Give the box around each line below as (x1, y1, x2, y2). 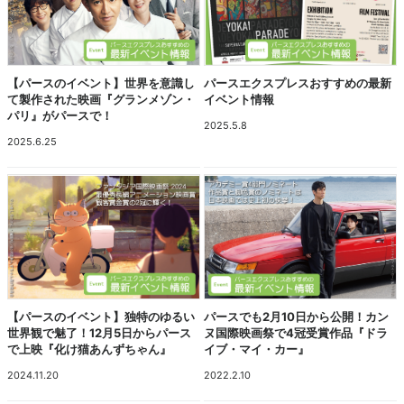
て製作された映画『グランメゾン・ (7, 92, 195, 107)
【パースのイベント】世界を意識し (7, 76, 195, 91)
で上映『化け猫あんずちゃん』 (7, 341, 171, 356)
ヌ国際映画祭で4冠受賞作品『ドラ (204, 325, 389, 340)
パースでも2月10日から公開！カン (204, 308, 390, 324)
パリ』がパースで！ (7, 108, 113, 124)
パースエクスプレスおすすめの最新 (204, 76, 392, 91)
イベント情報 (204, 92, 275, 107)
